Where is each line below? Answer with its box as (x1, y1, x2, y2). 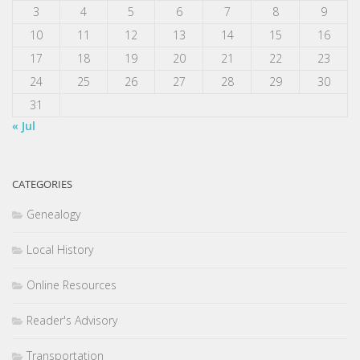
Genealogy (27, 207, 80, 223)
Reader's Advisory (27, 313, 117, 329)
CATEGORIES (12, 177, 72, 192)
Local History (27, 242, 93, 258)
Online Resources (27, 277, 117, 293)
